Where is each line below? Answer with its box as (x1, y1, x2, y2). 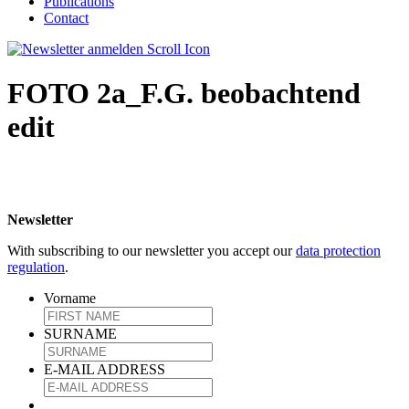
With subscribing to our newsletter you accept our (7, 242, 296, 258)
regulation (7, 258, 65, 275)
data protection (296, 242, 381, 258)
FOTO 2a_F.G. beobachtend (7, 77, 361, 110)
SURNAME (44, 325, 117, 341)
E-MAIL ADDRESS (44, 361, 165, 377)
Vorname (44, 289, 96, 306)
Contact (44, 10, 89, 26)
